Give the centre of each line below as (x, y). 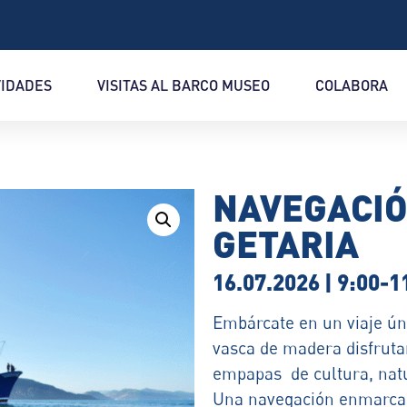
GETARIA (286, 243)
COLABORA (351, 85)
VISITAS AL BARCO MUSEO (183, 85)
